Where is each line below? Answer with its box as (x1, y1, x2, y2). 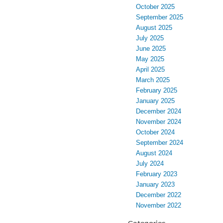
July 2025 (136, 34, 164, 42)
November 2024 (136, 118, 181, 126)
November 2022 (136, 202, 181, 210)
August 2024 (136, 149, 172, 157)
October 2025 (136, 3, 175, 11)
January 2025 (136, 97, 175, 105)
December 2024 (136, 108, 181, 115)
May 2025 (136, 55, 164, 63)
